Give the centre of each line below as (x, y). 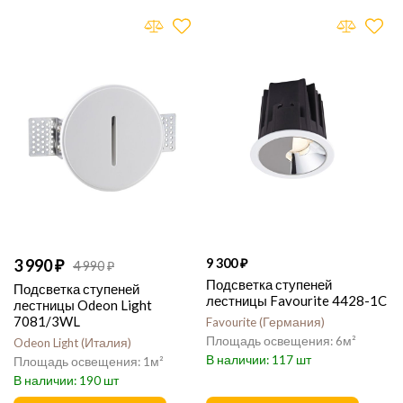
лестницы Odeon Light (83, 305)
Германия (292, 322)
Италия (106, 343)
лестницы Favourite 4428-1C (296, 300)
